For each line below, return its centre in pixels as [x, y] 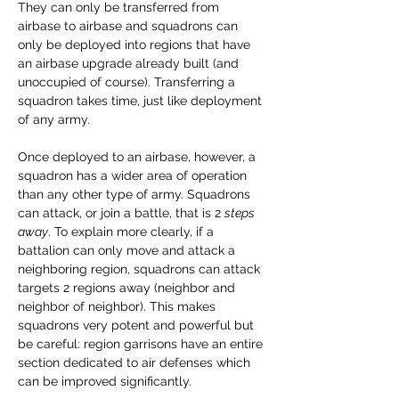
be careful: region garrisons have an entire [142, 343]
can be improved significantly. [105, 381]
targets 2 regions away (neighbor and [128, 287]
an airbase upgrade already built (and [130, 63]
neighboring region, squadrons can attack [141, 269]
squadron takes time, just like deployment [142, 100]
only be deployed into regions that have [136, 44]
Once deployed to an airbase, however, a [138, 156]
